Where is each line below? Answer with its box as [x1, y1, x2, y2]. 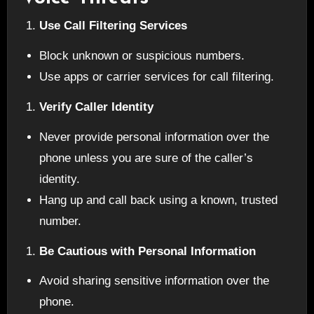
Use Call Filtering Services [39, 19, 188, 33]
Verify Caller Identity [39, 100, 154, 114]
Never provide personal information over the [39, 130, 270, 144]
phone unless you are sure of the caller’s [39, 151, 254, 165]
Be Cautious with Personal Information [39, 244, 257, 258]
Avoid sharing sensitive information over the [39, 274, 270, 288]
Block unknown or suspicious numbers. [39, 49, 245, 63]
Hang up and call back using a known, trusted [39, 193, 278, 207]
